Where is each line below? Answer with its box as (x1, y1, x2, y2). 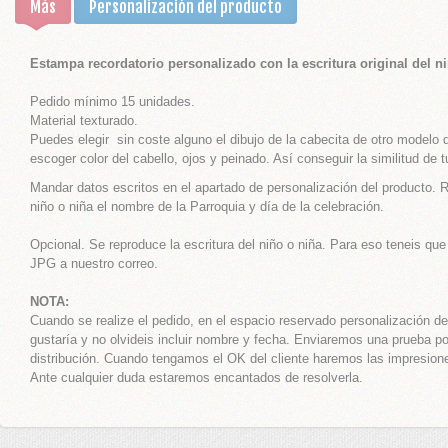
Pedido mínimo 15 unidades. (30, 94, 195, 109)
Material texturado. (30, 113, 138, 128)
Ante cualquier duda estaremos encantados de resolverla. (30, 370, 363, 385)
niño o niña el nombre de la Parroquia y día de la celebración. (30, 199, 384, 214)
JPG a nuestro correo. (30, 256, 158, 271)
